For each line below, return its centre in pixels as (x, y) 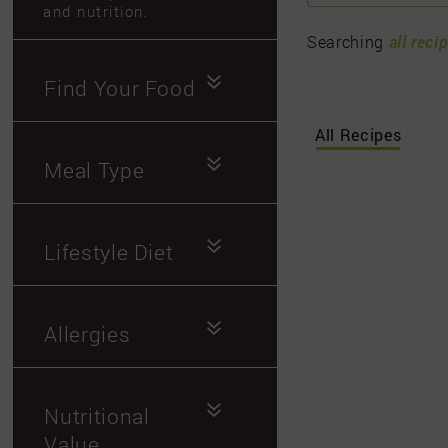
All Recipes (358, 134)
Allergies (87, 334)
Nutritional (97, 416)
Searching (348, 41)
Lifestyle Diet (109, 252)
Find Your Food (120, 88)
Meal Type (94, 170)
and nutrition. (96, 12)
